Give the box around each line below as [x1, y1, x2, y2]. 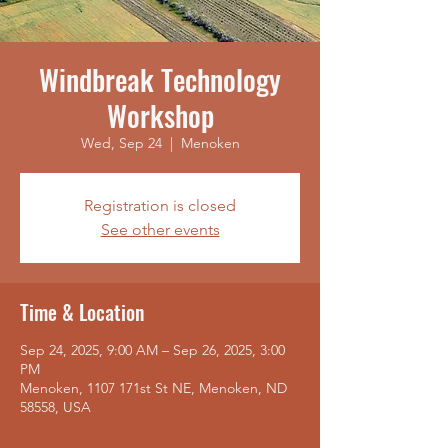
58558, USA [20, 398, 91, 416]
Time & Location [20, 297, 144, 327]
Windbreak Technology [39, 59, 281, 100]
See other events [100, 220, 220, 239]
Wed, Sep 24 [80, 134, 162, 152]
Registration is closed [84, 196, 236, 215]
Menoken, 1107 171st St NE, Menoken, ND [20, 379, 287, 397]
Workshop [106, 95, 214, 136]
